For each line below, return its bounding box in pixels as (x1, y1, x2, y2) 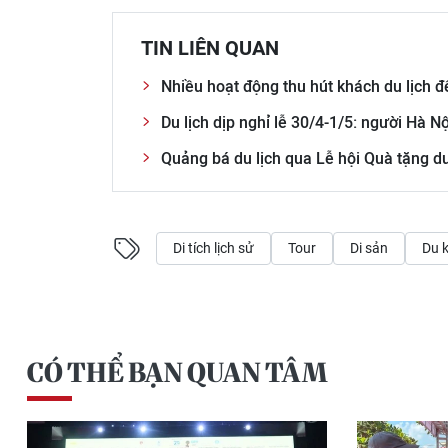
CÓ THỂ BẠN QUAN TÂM (27, 356, 327, 389)
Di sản (350, 240, 388, 256)
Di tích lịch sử (173, 240, 254, 256)
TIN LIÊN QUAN (141, 36, 279, 60)
